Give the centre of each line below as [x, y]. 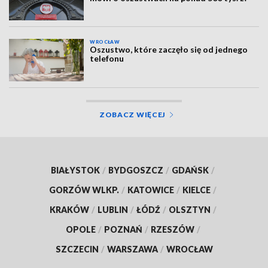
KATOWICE [151, 190]
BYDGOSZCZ [136, 170]
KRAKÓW [69, 209]
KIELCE [197, 190]
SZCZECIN [77, 249]
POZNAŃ [123, 229]
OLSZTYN [189, 209]
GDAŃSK [190, 170]
